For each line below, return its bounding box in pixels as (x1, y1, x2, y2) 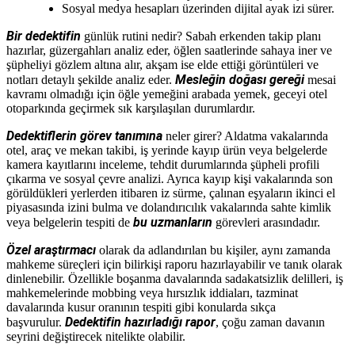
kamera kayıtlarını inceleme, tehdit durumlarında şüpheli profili (6, 157, 319, 171)
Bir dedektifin (6, 28, 81, 44)
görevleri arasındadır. (212, 215, 320, 229)
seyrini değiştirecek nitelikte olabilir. (6, 329, 185, 343)
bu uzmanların (133, 214, 212, 230)
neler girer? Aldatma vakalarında (162, 128, 328, 143)
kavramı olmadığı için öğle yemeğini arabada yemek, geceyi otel (6, 86, 327, 101)
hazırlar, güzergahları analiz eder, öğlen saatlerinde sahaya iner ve (6, 43, 332, 57)
